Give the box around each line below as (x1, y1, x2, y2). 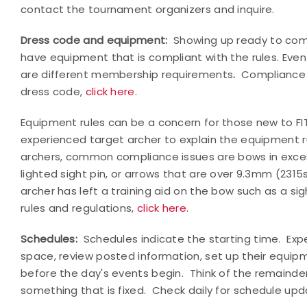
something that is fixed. (21, 283, 147, 297)
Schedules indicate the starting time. (83, 232, 281, 246)
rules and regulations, (21, 201, 137, 215)
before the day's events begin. (21, 266, 184, 280)
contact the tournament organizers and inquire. (21, 2, 275, 16)
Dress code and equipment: (21, 33, 168, 47)
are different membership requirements (21, 67, 234, 82)
